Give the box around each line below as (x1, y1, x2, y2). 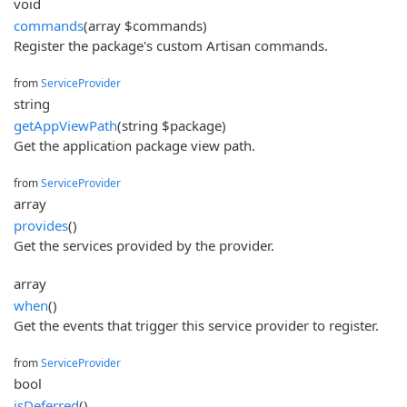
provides (14, 215, 68, 234)
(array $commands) (84, 15, 207, 35)
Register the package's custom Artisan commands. (14, 35, 328, 55)
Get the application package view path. (14, 135, 255, 154)
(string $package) (117, 115, 226, 134)
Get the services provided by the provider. (14, 235, 274, 254)
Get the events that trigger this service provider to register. (14, 315, 379, 334)
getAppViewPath (14, 115, 117, 134)
